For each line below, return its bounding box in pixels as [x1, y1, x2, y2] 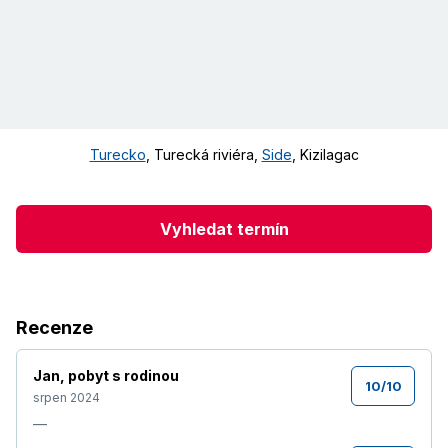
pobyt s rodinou [68, 367, 179, 385]
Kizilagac [299, 146, 359, 164]
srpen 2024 [33, 390, 100, 406]
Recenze [16, 317, 93, 339]
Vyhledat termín [159, 218, 289, 239]
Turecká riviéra [153, 146, 254, 164]
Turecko [89, 146, 146, 164]
